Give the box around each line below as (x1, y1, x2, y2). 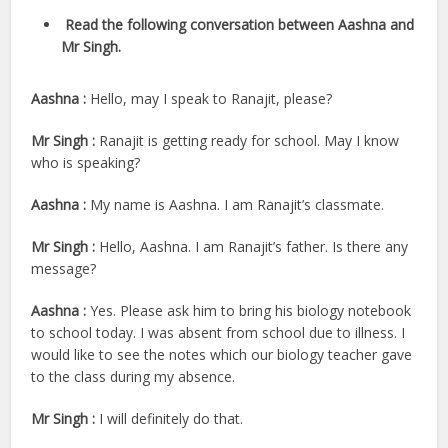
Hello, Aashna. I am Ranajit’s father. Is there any (99, 236, 409, 256)
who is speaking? (31, 152, 141, 172)
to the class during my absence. (31, 366, 236, 386)
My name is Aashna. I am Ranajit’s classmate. (90, 194, 385, 214)
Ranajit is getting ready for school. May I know (99, 130, 400, 150)
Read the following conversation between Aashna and (61, 14, 415, 34)
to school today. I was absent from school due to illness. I (31, 322, 406, 342)
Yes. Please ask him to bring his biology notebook (90, 300, 412, 320)
